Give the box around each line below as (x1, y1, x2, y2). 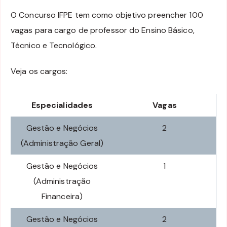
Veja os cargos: (11, 66, 68, 77)
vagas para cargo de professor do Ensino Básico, (11, 25, 195, 36)
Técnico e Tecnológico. (11, 40, 97, 51)
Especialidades (31, 99, 93, 110)
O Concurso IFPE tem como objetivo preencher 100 (11, 10, 203, 21)
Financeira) (41, 191, 83, 202)
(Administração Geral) (20, 137, 104, 148)
